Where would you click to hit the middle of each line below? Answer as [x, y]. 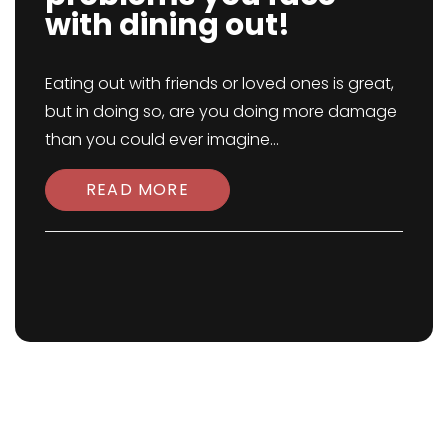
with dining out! [167, 24]
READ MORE [137, 189]
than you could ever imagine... [162, 139]
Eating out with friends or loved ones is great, [219, 83]
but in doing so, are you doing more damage [221, 111]
